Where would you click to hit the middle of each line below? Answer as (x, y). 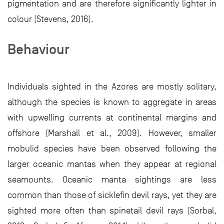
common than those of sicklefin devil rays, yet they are (112, 195)
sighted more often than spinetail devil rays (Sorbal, (112, 211)
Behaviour (38, 49)
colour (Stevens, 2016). (50, 19)
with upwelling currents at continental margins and (112, 118)
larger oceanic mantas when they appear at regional (112, 164)
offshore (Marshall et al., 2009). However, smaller (112, 133)
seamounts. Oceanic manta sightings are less (112, 180)
